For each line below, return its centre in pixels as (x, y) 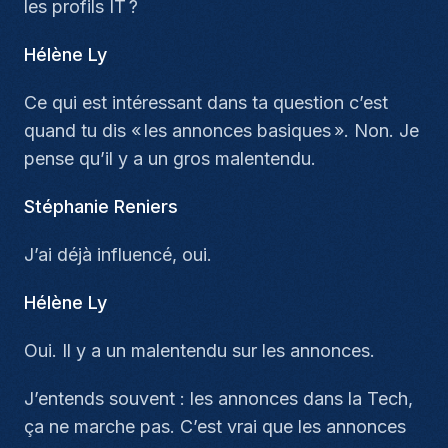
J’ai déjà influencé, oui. (118, 254)
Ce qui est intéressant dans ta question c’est (206, 102)
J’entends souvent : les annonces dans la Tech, (218, 398)
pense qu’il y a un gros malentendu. (170, 158)
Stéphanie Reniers (101, 206)
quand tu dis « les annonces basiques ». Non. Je (221, 130)
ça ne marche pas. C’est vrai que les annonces (215, 426)
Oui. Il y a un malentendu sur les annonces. (199, 350)
